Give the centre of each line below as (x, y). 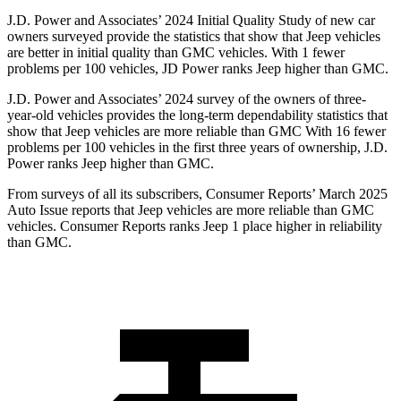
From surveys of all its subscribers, (107, 194)
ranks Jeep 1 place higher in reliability (274, 226)
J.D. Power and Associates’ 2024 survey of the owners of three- (187, 99)
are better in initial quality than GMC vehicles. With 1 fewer (176, 53)
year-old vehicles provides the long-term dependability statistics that (197, 115)
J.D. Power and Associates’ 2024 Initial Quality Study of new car (191, 21)
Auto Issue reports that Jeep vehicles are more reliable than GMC (191, 210)
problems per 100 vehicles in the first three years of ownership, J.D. (197, 148)
